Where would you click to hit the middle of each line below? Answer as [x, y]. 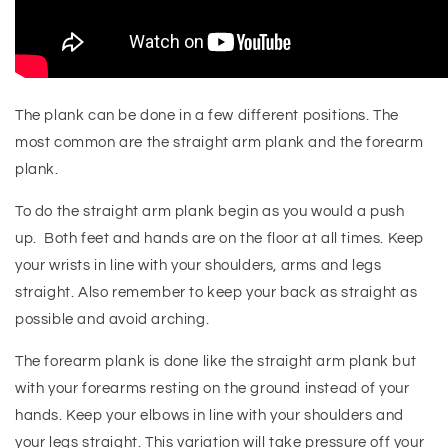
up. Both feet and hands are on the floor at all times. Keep [220, 238]
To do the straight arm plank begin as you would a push [210, 211]
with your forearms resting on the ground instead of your [212, 388]
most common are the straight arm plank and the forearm [219, 142]
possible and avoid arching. [112, 319]
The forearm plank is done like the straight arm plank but [216, 361]
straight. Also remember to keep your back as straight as [216, 292]
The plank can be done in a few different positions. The [207, 115]
